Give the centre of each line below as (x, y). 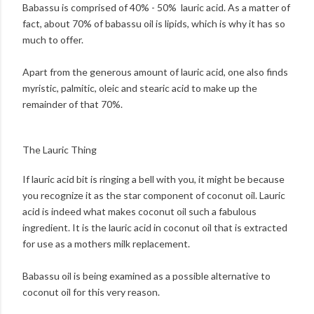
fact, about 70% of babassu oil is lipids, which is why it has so (154, 24)
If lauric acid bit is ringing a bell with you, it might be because (153, 179)
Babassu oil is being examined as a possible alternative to (146, 275)
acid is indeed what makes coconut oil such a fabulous (139, 211)
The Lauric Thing (61, 150)
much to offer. (53, 40)
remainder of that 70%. (73, 104)
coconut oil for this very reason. (91, 292)
